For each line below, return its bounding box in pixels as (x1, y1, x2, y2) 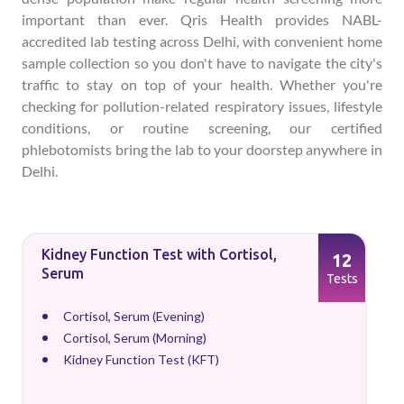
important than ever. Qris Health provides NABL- (22, 11, 382, 28)
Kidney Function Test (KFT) (63, 352, 219, 367)
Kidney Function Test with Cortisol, (41, 246, 277, 262)
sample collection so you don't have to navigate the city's (22, 54, 382, 71)
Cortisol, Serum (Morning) (63, 330, 207, 345)
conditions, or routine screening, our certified (22, 119, 382, 136)
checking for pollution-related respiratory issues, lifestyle (22, 97, 382, 115)
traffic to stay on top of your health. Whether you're (22, 76, 382, 93)
